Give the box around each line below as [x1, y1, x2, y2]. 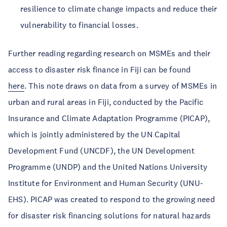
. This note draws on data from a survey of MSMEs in [24, 81, 217, 91]
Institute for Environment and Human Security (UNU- [8, 178, 204, 188]
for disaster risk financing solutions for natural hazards [8, 210, 211, 220]
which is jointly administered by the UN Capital [8, 129, 181, 139]
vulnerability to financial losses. [20, 20, 138, 30]
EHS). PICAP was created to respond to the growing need [8, 194, 215, 204]
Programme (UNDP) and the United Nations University [8, 162, 208, 172]
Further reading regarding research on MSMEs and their [8, 48, 211, 58]
